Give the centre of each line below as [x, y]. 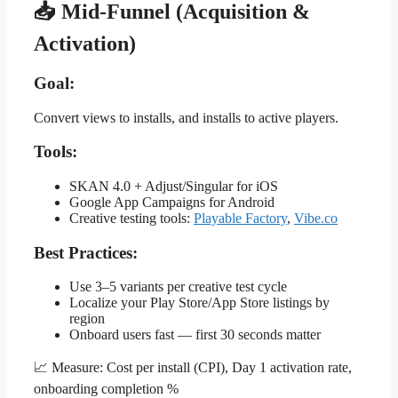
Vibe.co [316, 218]
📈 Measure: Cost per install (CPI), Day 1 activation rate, [193, 368]
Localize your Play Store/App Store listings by [199, 303]
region [87, 319]
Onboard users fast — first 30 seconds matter [195, 335]
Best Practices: [86, 252]
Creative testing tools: [131, 218]
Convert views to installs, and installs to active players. [186, 117]
